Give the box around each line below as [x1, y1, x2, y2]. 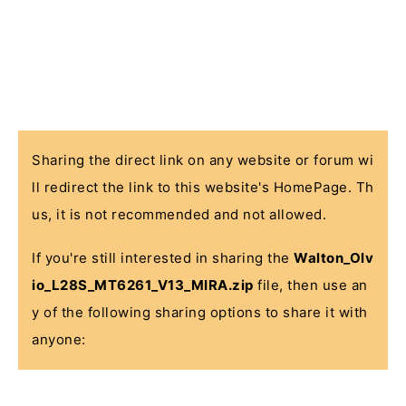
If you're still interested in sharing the [32, 249, 294, 266]
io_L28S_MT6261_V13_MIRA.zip [32, 276, 254, 294]
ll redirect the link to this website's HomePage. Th [32, 179, 374, 196]
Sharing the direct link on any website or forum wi [32, 151, 373, 169]
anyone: [32, 331, 86, 348]
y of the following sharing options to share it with [32, 304, 368, 321]
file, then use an [253, 276, 368, 294]
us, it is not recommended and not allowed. [32, 206, 326, 223]
